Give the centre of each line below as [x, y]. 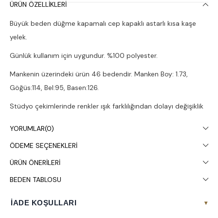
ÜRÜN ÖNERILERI [35, 163]
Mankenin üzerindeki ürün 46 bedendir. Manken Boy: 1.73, [99, 74]
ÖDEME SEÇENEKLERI [44, 146]
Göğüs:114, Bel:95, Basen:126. [54, 88]
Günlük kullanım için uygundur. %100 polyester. [84, 56]
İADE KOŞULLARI [44, 203]
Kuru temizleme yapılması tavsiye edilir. [72, 138]
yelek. [18, 37]
